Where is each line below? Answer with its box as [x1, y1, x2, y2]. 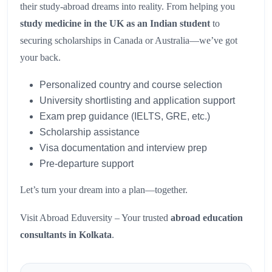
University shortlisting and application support [39, 95, 235, 106]
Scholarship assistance [39, 127, 140, 138]
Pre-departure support [39, 158, 134, 169]
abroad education [171, 212, 243, 223]
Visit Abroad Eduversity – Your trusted [20, 212, 171, 223]
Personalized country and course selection [39, 80, 222, 90]
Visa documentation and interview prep [39, 143, 207, 154]
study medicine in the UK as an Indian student [20, 18, 210, 29]
